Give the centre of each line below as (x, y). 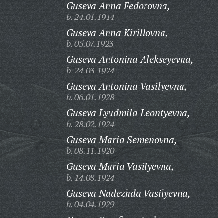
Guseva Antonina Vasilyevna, (127, 86)
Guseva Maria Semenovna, (121, 139)
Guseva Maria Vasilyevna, (120, 166)
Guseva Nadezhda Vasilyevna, (128, 193)
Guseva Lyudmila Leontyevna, (128, 113)
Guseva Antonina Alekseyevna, (130, 59)
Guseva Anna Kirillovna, (117, 32)
